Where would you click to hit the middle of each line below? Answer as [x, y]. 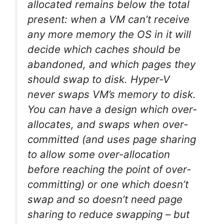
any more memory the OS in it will [109, 34]
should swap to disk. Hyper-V [99, 79]
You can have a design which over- [112, 109]
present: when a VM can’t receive [108, 19]
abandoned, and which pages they [111, 64]
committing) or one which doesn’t [108, 184]
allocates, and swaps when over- [108, 124]
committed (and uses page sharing [112, 139]
